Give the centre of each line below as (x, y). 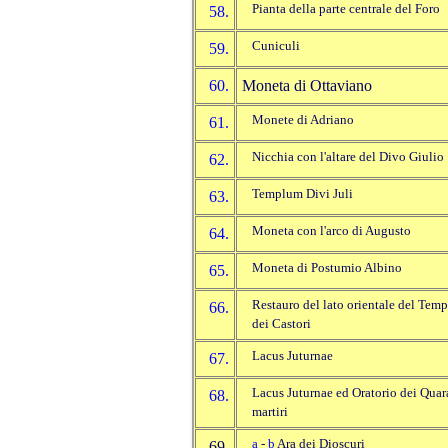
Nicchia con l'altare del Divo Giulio (348, 157)
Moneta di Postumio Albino (327, 268)
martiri (270, 412)
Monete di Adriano (303, 120)
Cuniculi (276, 46)
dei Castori (281, 324)
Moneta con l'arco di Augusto (331, 231)
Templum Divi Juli (302, 194)
